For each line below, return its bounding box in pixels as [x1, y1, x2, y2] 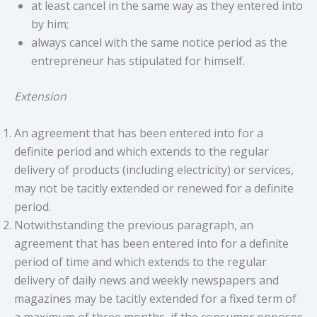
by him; [31, 16, 69, 33]
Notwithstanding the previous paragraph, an [14, 217, 253, 233]
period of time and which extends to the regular [14, 253, 267, 270]
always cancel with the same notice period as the [31, 35, 287, 51]
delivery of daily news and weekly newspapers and [14, 272, 279, 288]
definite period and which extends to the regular [14, 143, 269, 159]
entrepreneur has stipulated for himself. [31, 53, 245, 69]
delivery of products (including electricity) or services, [14, 161, 294, 178]
